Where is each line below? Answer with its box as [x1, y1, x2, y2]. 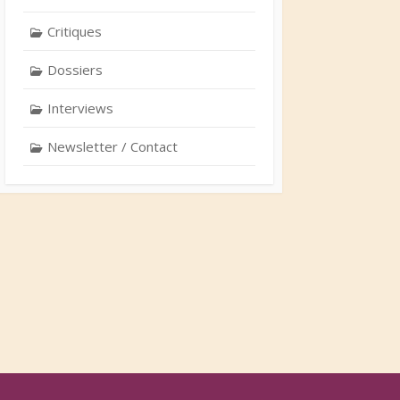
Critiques [46, 21, 102, 40]
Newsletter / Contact [46, 137, 178, 155]
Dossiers [46, 60, 103, 79]
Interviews [46, 98, 113, 117]
